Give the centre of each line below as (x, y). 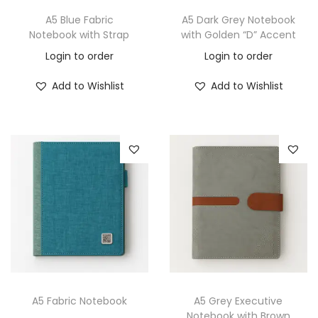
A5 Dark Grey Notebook (238, 20)
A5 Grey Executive (238, 301)
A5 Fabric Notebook (79, 301)
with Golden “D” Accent (238, 34)
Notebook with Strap (79, 34)
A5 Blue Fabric (79, 20)
